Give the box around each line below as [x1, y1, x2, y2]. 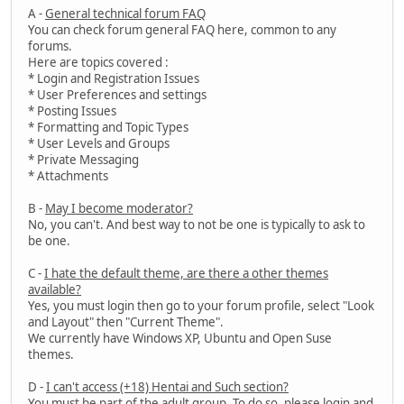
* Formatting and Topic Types [28, 119, 188, 136]
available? [28, 281, 81, 298]
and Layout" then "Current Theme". [28, 314, 224, 331]
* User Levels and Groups [28, 135, 170, 152]
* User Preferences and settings [28, 87, 207, 104]
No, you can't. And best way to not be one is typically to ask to [28, 216, 365, 234]
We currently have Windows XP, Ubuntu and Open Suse [28, 330, 332, 347]
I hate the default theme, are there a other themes [44, 265, 328, 282]
